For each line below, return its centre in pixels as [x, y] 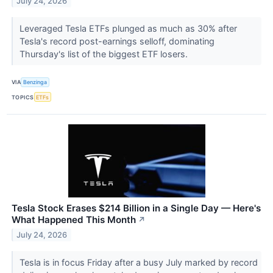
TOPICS [23, 97]
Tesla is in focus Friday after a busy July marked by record [138, 263]
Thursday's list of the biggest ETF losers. [105, 54]
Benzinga [35, 82]
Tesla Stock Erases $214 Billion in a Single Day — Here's [136, 208]
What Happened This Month [74, 220]
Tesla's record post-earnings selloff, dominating [117, 41]
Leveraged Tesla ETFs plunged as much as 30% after [128, 28]
